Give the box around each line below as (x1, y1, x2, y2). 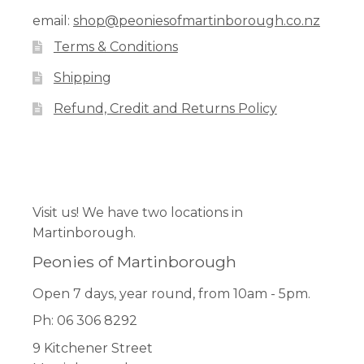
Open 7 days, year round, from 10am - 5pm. (32, 285, 310, 301)
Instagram (71, 151, 170, 175)
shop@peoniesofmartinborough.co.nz (73, 12, 320, 28)
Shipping (53, 69, 111, 85)
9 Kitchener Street (32, 340, 153, 356)
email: (32, 12, 73, 28)
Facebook (32, 151, 125, 175)
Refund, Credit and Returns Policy (53, 100, 277, 116)
